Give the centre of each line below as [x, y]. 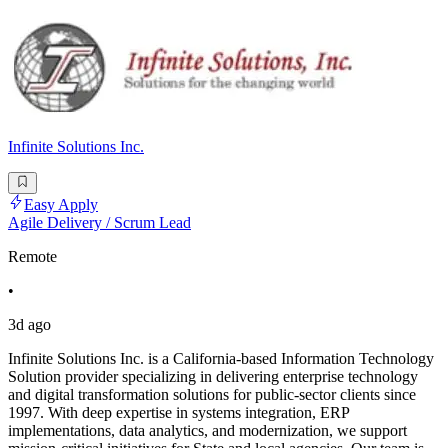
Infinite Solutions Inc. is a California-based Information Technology [221, 359]
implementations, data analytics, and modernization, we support [207, 431]
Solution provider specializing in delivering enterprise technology [213, 377]
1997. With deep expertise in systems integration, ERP [178, 413]
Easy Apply [61, 205]
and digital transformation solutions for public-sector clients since [212, 395]
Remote [32, 257]
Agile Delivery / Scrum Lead [99, 223]
